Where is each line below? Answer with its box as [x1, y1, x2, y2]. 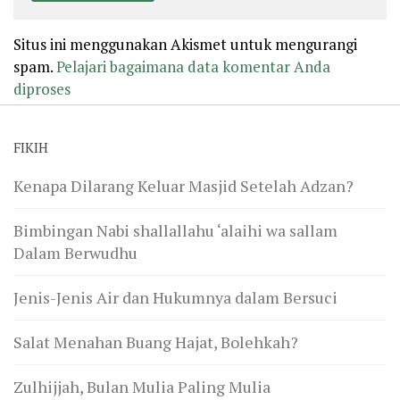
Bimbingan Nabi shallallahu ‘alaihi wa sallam [13, 219, 337, 241]
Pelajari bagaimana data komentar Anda [56, 55, 330, 77]
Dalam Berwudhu [13, 241, 137, 263]
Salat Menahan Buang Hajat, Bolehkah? [13, 330, 298, 353]
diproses [13, 78, 71, 99]
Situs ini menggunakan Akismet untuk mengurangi [13, 33, 357, 54]
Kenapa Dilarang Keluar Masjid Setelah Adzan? [13, 174, 354, 196]
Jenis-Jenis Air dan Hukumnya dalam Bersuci [13, 286, 337, 308]
